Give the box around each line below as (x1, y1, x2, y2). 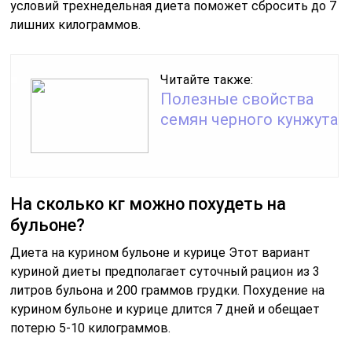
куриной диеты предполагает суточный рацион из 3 (10, 264, 321, 280)
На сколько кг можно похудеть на (10, 194, 287, 214)
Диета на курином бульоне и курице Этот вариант (10, 245, 311, 261)
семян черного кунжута (160, 110, 339, 130)
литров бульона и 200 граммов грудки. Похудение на (10, 283, 325, 299)
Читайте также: (160, 72, 254, 88)
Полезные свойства (160, 90, 314, 109)
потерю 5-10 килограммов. (10, 321, 171, 336)
